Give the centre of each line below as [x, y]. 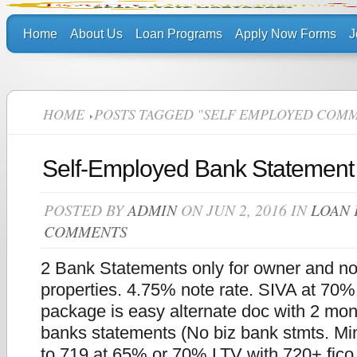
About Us [96, 34]
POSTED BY [86, 210]
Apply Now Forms [286, 34]
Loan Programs [179, 34]
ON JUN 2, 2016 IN [244, 210]
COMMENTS [86, 231]
